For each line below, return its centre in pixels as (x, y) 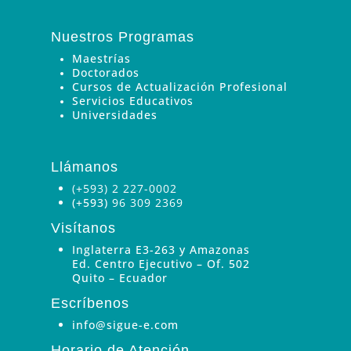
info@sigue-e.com (125, 324)
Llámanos (84, 166)
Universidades (114, 114)
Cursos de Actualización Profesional (179, 86)
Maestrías (101, 58)
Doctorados (105, 72)
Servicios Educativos (132, 100)
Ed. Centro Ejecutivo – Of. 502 (161, 263)
